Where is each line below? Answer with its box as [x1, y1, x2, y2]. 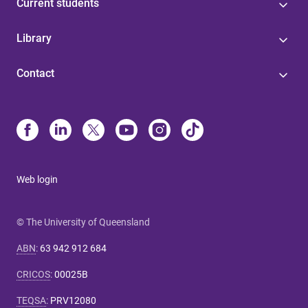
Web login [16, 173, 58, 185]
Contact [16, 66, 54, 80]
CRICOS [16, 268, 50, 280]
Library [16, 31, 52, 45]
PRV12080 [50, 294, 96, 306]
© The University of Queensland [16, 216, 150, 228]
